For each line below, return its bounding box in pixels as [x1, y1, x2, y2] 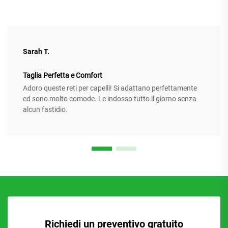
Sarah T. [23, 47, 49, 56]
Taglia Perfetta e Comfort [23, 71, 102, 80]
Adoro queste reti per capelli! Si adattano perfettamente [23, 84, 197, 93]
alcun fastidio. [23, 105, 68, 114]
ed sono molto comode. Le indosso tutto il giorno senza [23, 95, 196, 103]
